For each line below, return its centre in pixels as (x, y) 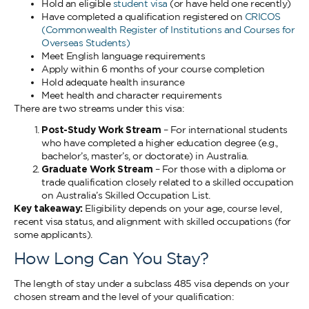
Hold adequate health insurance (113, 82)
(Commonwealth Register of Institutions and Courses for (168, 30)
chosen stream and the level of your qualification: (124, 297)
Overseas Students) (86, 43)
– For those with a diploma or (219, 169)
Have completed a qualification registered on (143, 17)
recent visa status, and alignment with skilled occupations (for (152, 221)
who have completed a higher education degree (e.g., (160, 143)
